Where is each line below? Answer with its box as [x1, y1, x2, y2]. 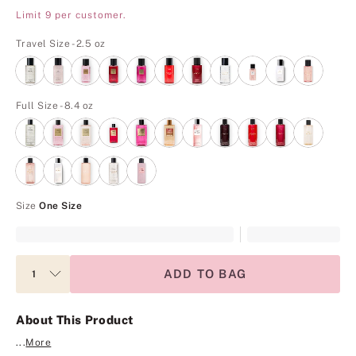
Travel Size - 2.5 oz [16, 37, 107, 49]
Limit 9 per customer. [16, 9, 127, 21]
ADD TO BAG [163, 266, 247, 281]
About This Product [16, 312, 133, 327]
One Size [39, 199, 83, 211]
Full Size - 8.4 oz [16, 99, 95, 111]
